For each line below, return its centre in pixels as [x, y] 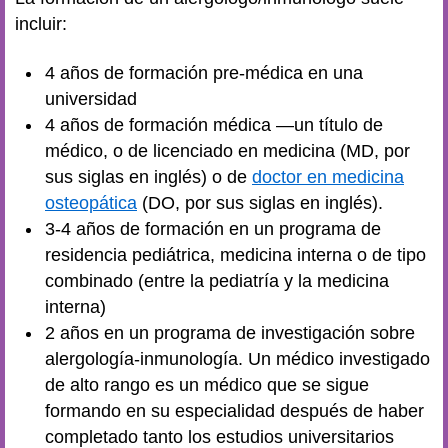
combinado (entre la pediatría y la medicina [217, 280]
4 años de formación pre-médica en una [204, 72]
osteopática [91, 202]
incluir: [43, 24]
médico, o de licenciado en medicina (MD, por [227, 150]
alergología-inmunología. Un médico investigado [237, 358]
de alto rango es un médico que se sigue [207, 384]
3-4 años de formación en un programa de [213, 228]
